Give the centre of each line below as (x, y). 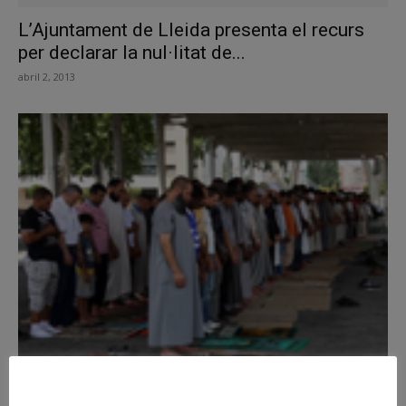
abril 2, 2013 (47, 77)
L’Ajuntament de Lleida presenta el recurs (191, 30)
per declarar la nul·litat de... (132, 53)
